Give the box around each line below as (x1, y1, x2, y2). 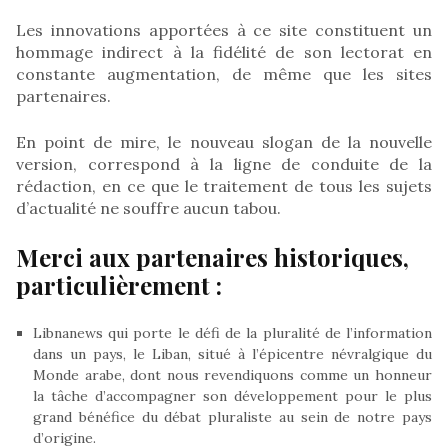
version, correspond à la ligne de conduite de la (16, 153, 432, 174)
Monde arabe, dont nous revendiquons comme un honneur (33, 365, 432, 384)
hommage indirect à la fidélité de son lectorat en (16, 41, 432, 62)
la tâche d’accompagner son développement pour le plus (33, 386, 432, 405)
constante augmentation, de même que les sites (16, 63, 432, 84)
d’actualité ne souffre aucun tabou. (16, 197, 281, 218)
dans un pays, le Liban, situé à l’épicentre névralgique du (33, 344, 432, 363)
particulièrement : (16, 268, 222, 301)
